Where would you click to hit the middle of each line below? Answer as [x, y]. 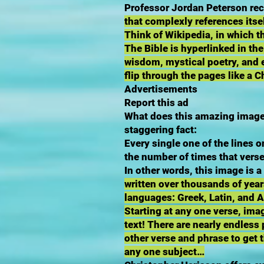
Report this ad [156, 103]
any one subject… [164, 252]
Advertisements [161, 89]
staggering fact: [161, 130]
